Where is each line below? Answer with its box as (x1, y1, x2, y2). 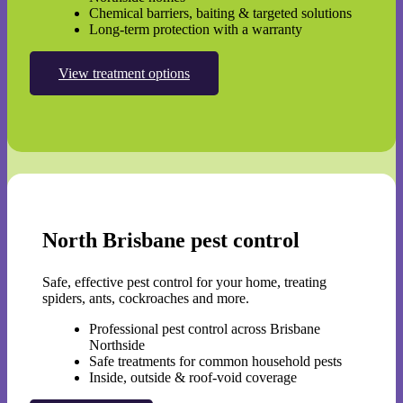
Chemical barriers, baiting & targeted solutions (89, 5, 352, 22)
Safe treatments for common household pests (89, 354, 342, 370)
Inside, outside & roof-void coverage (89, 370, 297, 386)
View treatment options (58, 66, 190, 82)
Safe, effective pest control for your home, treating (42, 274, 327, 291)
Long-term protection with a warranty (89, 22, 302, 38)
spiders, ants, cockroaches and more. (42, 291, 249, 307)
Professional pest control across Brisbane (89, 321, 320, 337)
